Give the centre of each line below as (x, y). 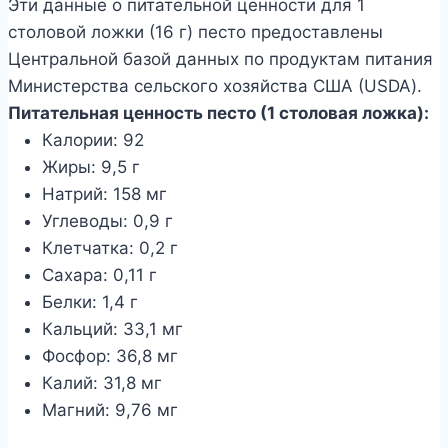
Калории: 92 (93, 139)
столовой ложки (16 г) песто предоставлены (195, 31)
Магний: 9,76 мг (110, 409)
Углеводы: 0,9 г (107, 220)
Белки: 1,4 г (90, 301)
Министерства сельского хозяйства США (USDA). (215, 85)
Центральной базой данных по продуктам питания (220, 58)
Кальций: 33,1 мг (112, 328)
